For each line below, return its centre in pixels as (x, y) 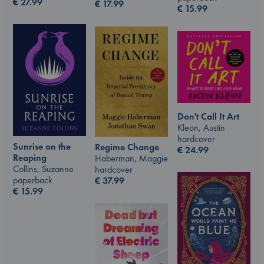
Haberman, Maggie (131, 159)
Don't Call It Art (208, 116)
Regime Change (127, 147)
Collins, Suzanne (43, 169)
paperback (33, 180)
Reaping (30, 158)
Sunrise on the (42, 146)
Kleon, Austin (201, 127)
